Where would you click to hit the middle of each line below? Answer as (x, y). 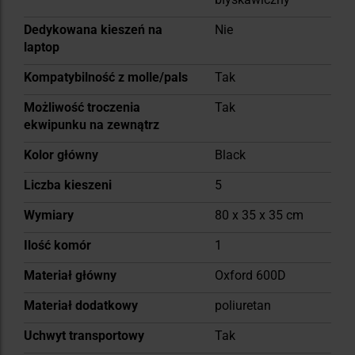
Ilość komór (57, 245)
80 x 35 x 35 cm (259, 215)
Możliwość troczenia (82, 107)
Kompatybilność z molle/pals (106, 77)
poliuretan (243, 305)
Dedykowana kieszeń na (93, 29)
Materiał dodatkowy (81, 305)
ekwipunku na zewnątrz (92, 124)
